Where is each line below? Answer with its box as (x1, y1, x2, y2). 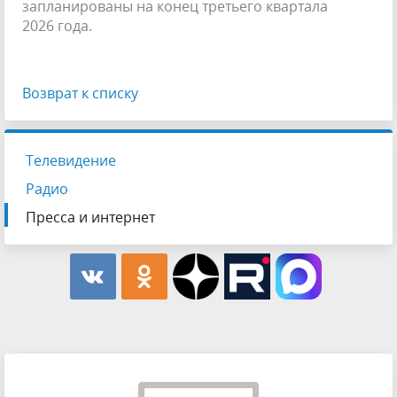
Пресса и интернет (26, 206, 155, 227)
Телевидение (26, 150, 116, 170)
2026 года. (22, 15, 92, 35)
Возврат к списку (22, 82, 138, 103)
